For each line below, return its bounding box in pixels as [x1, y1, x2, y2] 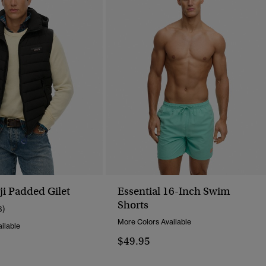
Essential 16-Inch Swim [118, 185, 230, 198]
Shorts [118, 198, 148, 212]
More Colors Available [118, 217, 191, 227]
